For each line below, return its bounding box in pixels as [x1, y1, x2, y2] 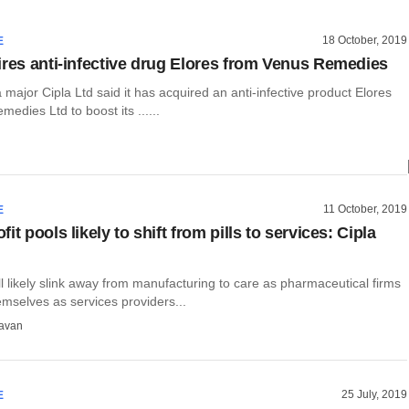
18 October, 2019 [322, 34, 407, 47]
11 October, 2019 [323, 202, 407, 215]
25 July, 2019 [341, 388, 407, 402]
